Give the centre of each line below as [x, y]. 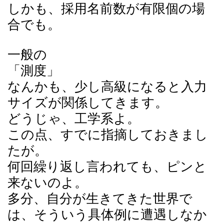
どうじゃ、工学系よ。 [74, 119]
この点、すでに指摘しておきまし [108, 135]
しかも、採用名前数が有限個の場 [106, 9]
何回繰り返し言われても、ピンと [107, 167]
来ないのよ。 [47, 183]
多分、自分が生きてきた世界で [100, 199]
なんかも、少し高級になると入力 [107, 87]
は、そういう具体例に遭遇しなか [107, 215]
